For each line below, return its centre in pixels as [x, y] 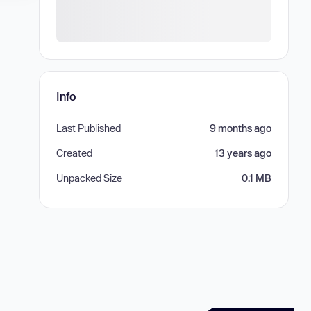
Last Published [89, 128]
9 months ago [241, 128]
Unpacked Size [89, 178]
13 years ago [243, 153]
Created [74, 153]
